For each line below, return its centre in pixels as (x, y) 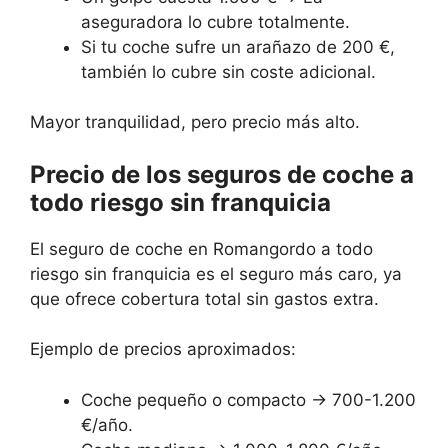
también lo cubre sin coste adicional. (228, 71)
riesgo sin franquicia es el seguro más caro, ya (216, 273)
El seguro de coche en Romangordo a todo (201, 248)
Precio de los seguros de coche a (222, 174)
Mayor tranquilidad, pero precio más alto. (195, 122)
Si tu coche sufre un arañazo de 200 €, (238, 46)
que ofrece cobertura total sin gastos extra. (204, 298)
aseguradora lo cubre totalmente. (215, 21)
